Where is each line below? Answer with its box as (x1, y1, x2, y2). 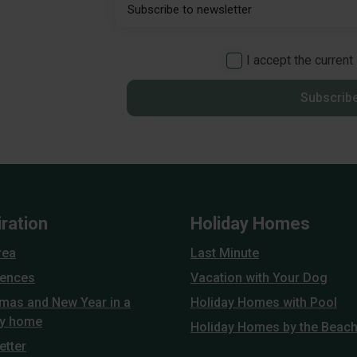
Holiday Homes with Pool (190, 295, 337, 310)
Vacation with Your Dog (190, 270, 328, 285)
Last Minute (190, 245, 259, 261)
